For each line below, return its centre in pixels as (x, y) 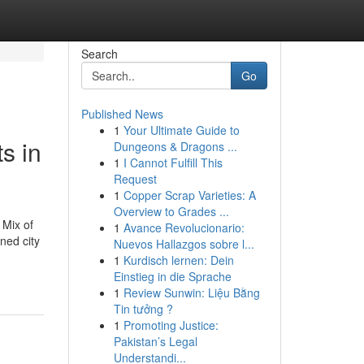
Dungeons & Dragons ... (175, 146)
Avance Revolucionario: (184, 227)
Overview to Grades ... (171, 211)
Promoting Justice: (171, 325)
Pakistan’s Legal (155, 341)
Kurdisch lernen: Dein (178, 260)
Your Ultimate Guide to (181, 130)
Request (135, 179)
